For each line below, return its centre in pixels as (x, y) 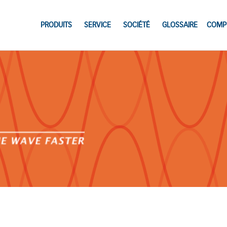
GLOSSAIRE (180, 25)
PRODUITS (56, 25)
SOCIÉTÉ (136, 25)
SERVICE (97, 25)
